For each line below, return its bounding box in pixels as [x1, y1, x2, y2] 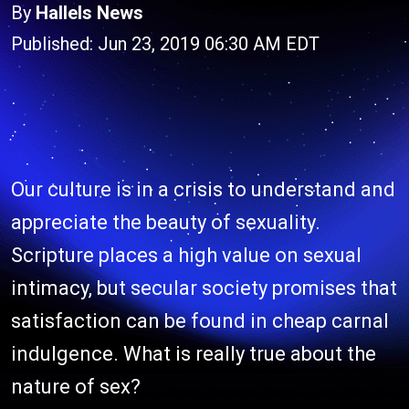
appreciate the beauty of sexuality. [11, 211, 320, 234]
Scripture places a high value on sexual [11, 244, 362, 267]
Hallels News [36, 2, 143, 24]
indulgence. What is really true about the [11, 342, 376, 365]
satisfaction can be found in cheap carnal [11, 309, 389, 332]
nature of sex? [11, 375, 141, 398]
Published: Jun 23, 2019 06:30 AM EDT [11, 33, 320, 55]
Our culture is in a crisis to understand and [11, 178, 395, 201]
